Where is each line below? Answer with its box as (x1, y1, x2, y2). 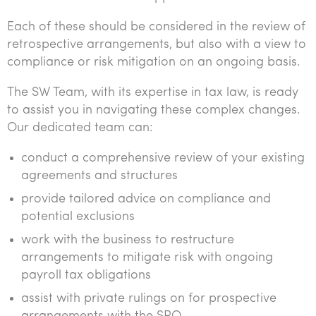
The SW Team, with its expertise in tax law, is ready (7, 86, 298, 99)
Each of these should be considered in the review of (7, 20, 305, 34)
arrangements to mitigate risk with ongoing (21, 251, 273, 265)
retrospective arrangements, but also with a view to (7, 38, 306, 51)
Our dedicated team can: (7, 121, 153, 135)
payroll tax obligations (21, 269, 151, 282)
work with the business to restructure (21, 233, 234, 247)
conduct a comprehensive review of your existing (21, 152, 305, 165)
